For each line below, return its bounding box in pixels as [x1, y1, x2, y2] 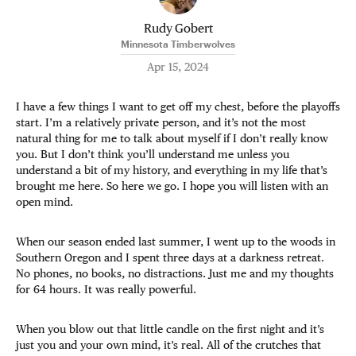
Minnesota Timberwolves [121, 38, 235, 49]
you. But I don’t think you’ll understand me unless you [16, 148, 289, 161]
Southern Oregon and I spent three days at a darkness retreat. [16, 251, 324, 264]
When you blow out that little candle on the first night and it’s [16, 323, 324, 335]
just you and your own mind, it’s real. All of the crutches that [16, 339, 321, 351]
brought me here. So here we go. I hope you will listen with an [16, 180, 328, 192]
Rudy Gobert [143, 21, 213, 35]
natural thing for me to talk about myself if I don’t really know [16, 132, 328, 145]
